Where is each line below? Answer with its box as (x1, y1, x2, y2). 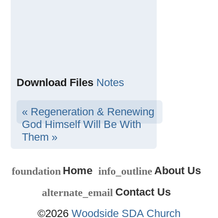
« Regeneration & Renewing (21, 106, 154, 118)
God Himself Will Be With (21, 118, 141, 131)
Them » (21, 131, 57, 144)
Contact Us (115, 185, 171, 198)
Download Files (16, 76, 93, 89)
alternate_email (42, 186, 113, 199)
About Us (154, 164, 201, 177)
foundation (11, 164, 61, 177)
